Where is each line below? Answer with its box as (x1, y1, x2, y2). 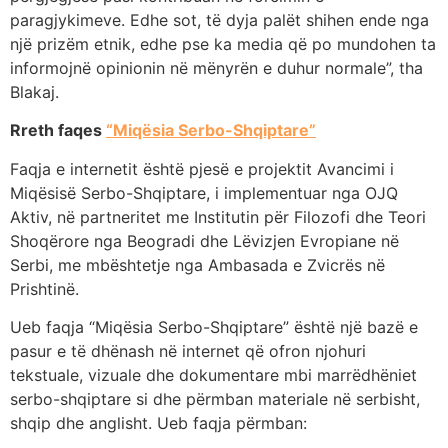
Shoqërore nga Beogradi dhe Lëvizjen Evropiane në (10, 230, 399, 251)
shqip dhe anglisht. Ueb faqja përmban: (10, 413, 307, 434)
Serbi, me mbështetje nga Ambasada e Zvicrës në (10, 254, 385, 275)
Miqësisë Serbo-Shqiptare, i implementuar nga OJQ (10, 182, 398, 203)
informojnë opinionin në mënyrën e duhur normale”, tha (10, 57, 423, 78)
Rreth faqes (10, 120, 106, 141)
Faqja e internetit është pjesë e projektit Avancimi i (10, 158, 394, 179)
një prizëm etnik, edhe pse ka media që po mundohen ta (10, 33, 436, 54)
